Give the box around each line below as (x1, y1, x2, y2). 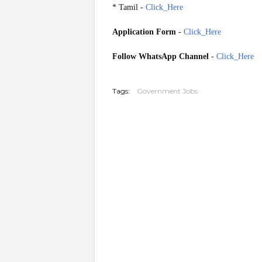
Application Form (112, 27, 176, 36)
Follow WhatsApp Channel (112, 52, 211, 61)
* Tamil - (112, 3, 146, 12)
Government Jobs (137, 87, 198, 95)
